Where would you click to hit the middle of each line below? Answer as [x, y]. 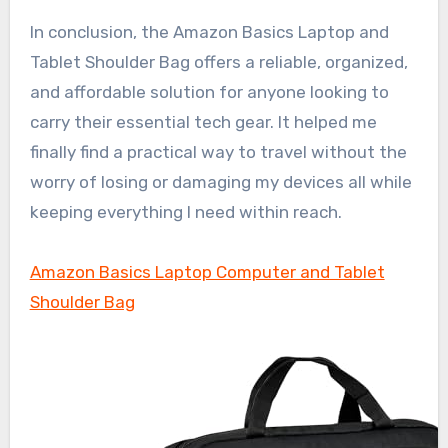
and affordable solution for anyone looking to [209, 91]
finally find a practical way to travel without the [218, 151]
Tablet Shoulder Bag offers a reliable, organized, [218, 61]
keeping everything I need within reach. [185, 211]
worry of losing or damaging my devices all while [220, 181]
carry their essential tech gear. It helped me [203, 121]
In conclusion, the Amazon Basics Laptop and [209, 31]
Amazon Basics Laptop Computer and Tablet [207, 271]
